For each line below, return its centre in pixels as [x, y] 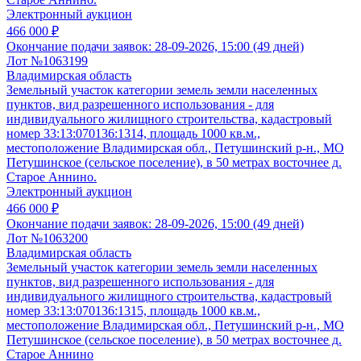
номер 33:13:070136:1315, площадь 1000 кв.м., [133, 311]
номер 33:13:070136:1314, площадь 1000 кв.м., [133, 134]
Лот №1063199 [47, 61]
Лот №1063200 [47, 239]
